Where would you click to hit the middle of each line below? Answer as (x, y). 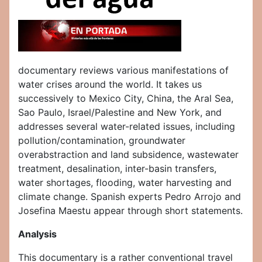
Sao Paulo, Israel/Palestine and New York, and (120, 113)
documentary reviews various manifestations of (123, 70)
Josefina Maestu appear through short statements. (130, 211)
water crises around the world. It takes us (110, 85)
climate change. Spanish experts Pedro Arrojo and (130, 197)
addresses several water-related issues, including (127, 127)
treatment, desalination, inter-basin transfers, (117, 169)
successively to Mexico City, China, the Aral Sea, (126, 99)
